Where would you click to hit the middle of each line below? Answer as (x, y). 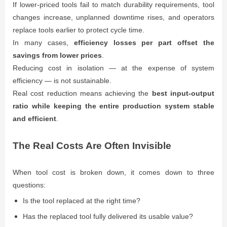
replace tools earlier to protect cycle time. (79, 30)
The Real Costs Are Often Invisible (92, 145)
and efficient (34, 119)
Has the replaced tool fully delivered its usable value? (108, 216)
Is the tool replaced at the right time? (82, 200)
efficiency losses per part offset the (144, 43)
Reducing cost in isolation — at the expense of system (113, 68)
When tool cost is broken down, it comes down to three (113, 172)
